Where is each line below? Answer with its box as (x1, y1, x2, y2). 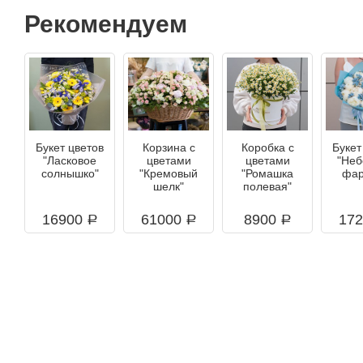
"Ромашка (241, 166, 293, 180)
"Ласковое (43, 153, 96, 167)
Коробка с (241, 140, 294, 154)
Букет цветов (36, 140, 104, 154)
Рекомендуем (24, 10, 187, 37)
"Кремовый (139, 166, 198, 180)
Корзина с (142, 140, 195, 154)
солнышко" (41, 166, 99, 180)
